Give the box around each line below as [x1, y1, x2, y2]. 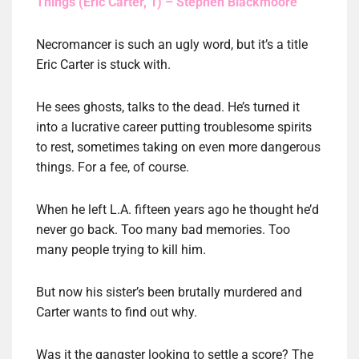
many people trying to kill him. [36, 242, 206, 258]
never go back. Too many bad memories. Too [36, 222, 290, 238]
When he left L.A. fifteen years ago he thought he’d [36, 202, 319, 218]
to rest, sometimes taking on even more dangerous [36, 139, 321, 155]
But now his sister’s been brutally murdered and [36, 284, 302, 301]
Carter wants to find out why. [36, 305, 197, 321]
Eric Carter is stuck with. [36, 57, 171, 73]
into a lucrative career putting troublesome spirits [36, 119, 312, 135]
